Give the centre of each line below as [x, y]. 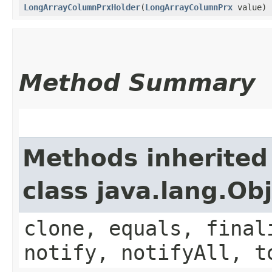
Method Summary [137, 83]
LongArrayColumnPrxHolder [82, 7]
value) [250, 7]
